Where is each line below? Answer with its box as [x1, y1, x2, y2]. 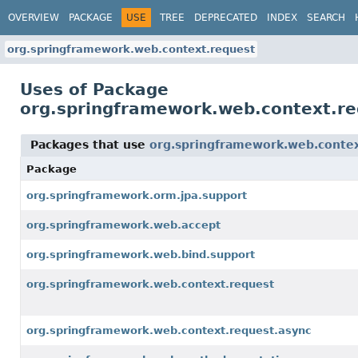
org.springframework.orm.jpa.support [26, 189, 247, 201]
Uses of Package [20, 80, 169, 99]
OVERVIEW [8, 11, 59, 23]
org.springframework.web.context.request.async [26, 324, 312, 336]
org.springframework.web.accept [26, 219, 221, 231]
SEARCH [307, 11, 345, 23]
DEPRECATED [194, 11, 257, 23]
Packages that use [30, 138, 149, 151]
